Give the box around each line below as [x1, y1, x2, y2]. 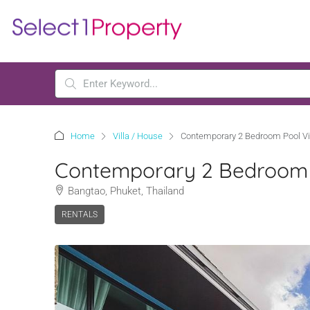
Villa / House [113, 131, 163, 141]
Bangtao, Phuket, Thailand [68, 185, 184, 197]
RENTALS [62, 210, 98, 219]
